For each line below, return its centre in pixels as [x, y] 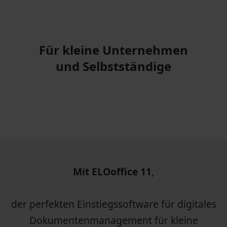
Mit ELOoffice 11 [112, 172]
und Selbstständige [113, 66]
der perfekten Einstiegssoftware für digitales [113, 204]
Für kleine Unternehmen [113, 50]
